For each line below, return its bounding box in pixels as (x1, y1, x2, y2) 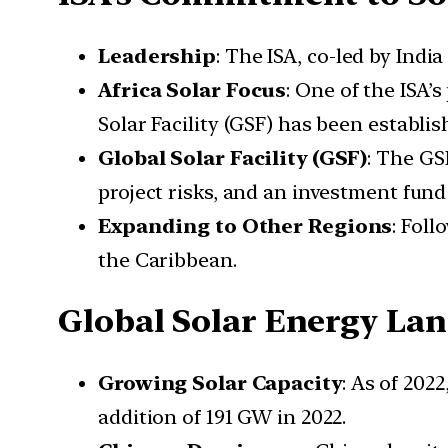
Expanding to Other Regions (98, 213, 393, 238)
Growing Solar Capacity (98, 370, 342, 395)
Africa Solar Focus (98, 77, 287, 102)
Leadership (98, 43, 216, 68)
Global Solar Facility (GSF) (98, 145, 368, 170)
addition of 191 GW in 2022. (98, 404, 347, 429)
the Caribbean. (98, 247, 237, 272)
